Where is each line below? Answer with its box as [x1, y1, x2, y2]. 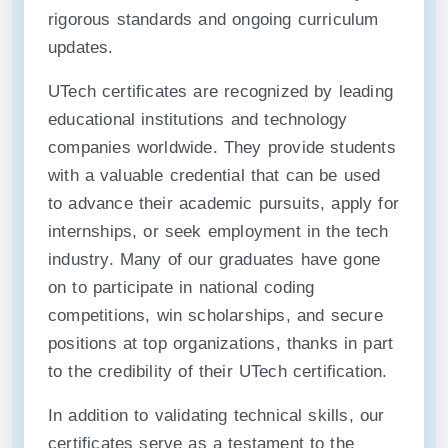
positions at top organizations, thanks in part [48, 334, 394, 353]
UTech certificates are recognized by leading [48, 82, 394, 101]
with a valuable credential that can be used [48, 166, 381, 185]
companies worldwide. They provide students [48, 138, 396, 157]
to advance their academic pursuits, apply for [48, 194, 400, 213]
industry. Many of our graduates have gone [48, 250, 381, 269]
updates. [48, 38, 114, 57]
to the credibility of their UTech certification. [48, 362, 388, 381]
